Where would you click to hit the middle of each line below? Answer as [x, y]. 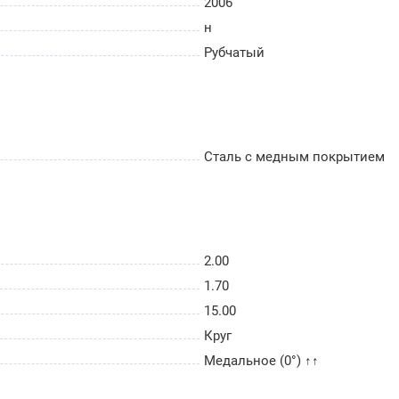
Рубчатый [234, 52]
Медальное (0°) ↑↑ [261, 361]
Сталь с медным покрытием [294, 156]
